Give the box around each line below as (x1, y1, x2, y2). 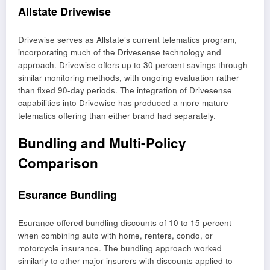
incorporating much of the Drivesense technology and (18, 46, 221, 58)
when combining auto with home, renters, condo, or (18, 230, 213, 242)
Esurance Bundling (18, 186, 117, 202)
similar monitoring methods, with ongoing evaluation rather (18, 72, 239, 84)
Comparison (18, 153, 98, 173)
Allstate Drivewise (18, 3, 111, 19)
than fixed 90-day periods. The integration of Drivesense (18, 84, 232, 96)
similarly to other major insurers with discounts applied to (18, 255, 233, 267)
